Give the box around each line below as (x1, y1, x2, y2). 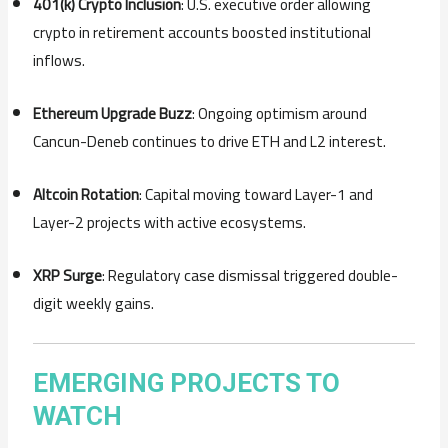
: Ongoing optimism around (192, 99, 368, 129)
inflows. (33, 46, 86, 76)
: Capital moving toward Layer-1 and (139, 179, 374, 209)
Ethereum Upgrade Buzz (33, 99, 193, 129)
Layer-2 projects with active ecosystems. (33, 207, 307, 237)
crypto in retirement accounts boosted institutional (33, 18, 372, 48)
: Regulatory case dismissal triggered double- (102, 260, 399, 290)
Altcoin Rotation (33, 179, 140, 209)
